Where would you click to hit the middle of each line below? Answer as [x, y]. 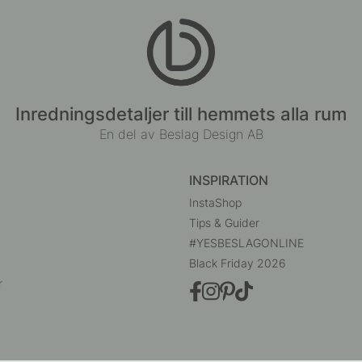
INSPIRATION [229, 180]
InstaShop [216, 202]
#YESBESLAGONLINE [247, 242]
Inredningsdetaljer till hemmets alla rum [181, 114]
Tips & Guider [225, 222]
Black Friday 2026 [238, 263]
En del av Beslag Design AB [181, 135]
